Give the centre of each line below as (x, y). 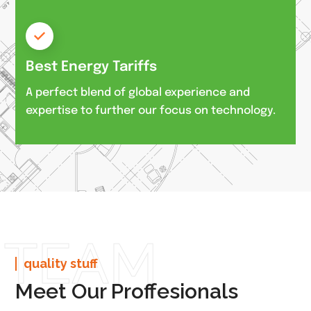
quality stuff (61, 263)
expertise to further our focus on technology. (151, 110)
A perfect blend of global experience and (138, 92)
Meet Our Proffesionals (127, 291)
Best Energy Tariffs (92, 67)
